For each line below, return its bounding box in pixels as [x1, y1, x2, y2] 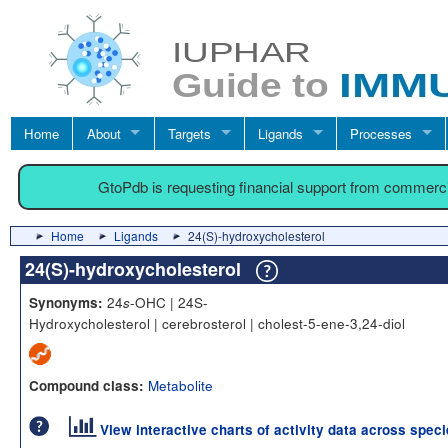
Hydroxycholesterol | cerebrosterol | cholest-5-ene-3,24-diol [29, 313, 405, 333]
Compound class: [29, 376, 144, 395]
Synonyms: [29, 293, 103, 312]
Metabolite [148, 375, 213, 395]
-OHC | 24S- [130, 292, 208, 312]
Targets [167, 123, 211, 143]
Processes [350, 123, 413, 143]
